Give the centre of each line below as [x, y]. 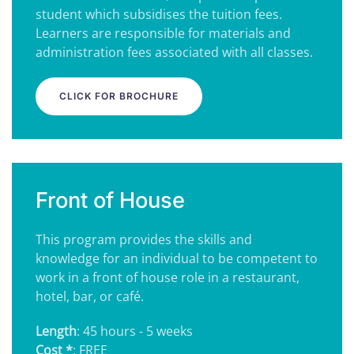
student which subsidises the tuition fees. [159, 14]
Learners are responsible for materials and [163, 33]
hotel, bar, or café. [90, 296]
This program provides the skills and [144, 239]
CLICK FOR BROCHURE [119, 96]
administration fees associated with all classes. [174, 52]
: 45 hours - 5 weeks [135, 331]
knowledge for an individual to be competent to [177, 258]
